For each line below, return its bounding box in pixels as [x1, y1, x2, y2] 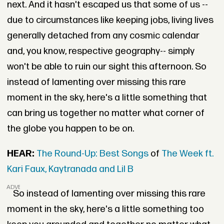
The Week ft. [159, 147, 213, 159]
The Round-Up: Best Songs [36, 147, 150, 159]
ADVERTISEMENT [6, 183, 55, 191]
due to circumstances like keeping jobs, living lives [6, 14, 213, 26]
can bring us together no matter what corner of [6, 107, 204, 119]
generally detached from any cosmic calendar [6, 29, 199, 41]
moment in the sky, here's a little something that [6, 91, 207, 103]
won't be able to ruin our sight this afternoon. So [6, 60, 206, 72]
